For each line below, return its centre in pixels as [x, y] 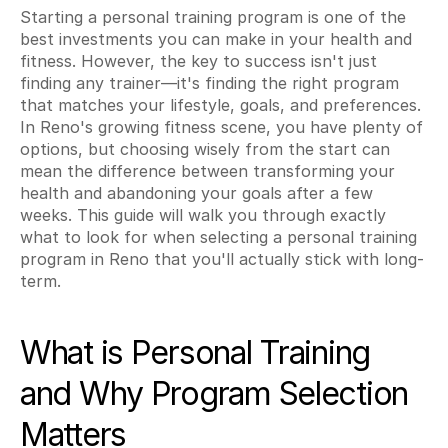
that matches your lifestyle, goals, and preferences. [220, 105]
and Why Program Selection [214, 393]
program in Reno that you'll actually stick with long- [222, 259]
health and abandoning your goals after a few [196, 193]
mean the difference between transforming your [207, 171]
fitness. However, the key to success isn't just [198, 61]
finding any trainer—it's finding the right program [209, 83]
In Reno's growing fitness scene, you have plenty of [221, 127]
